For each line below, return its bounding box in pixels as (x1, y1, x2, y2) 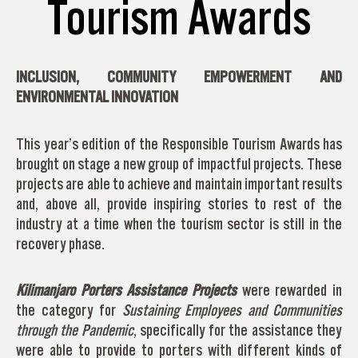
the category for (16, 301, 122, 320)
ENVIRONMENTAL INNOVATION (16, 88, 178, 106)
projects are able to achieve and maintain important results (16, 174, 342, 193)
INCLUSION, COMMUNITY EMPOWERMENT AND (16, 68, 342, 86)
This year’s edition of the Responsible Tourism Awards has (16, 134, 342, 153)
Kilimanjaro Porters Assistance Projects (16, 281, 242, 300)
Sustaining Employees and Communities (121, 301, 342, 320)
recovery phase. (16, 234, 105, 253)
